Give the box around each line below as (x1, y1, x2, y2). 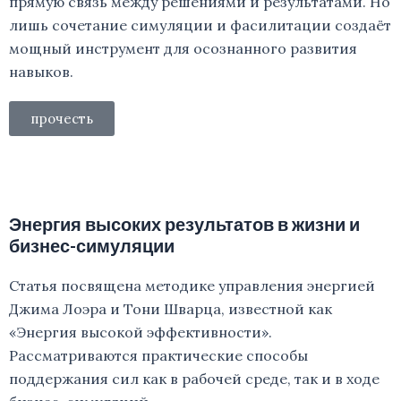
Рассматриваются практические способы (9, 346, 308, 364)
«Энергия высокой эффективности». (9, 323, 272, 341)
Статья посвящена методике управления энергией (9, 277, 375, 294)
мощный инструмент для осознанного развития (9, 39, 357, 57)
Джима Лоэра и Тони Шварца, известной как (9, 300, 332, 318)
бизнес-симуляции (9, 235, 175, 256)
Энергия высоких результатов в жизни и (9, 213, 360, 235)
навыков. (9, 63, 73, 81)
